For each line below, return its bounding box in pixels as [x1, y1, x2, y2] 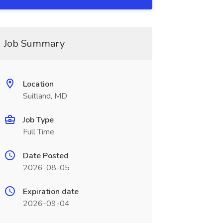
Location [22, 79, 54, 90]
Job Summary [3, 37, 65, 50]
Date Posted [22, 150, 69, 161]
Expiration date [22, 186, 79, 197]
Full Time [22, 126, 54, 137]
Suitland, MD [22, 91, 67, 102]
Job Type [22, 114, 54, 125]
